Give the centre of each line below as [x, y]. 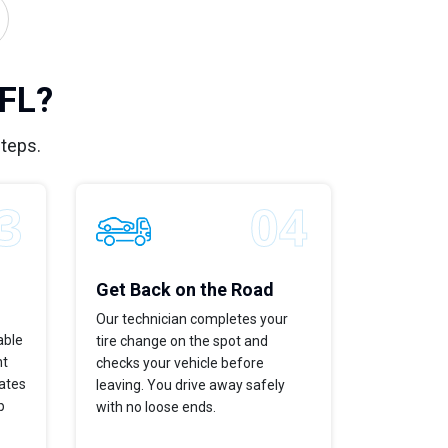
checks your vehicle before [180, 362]
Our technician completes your [192, 318]
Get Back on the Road [185, 289]
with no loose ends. [156, 406]
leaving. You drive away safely [190, 384]
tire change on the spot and [182, 340]
